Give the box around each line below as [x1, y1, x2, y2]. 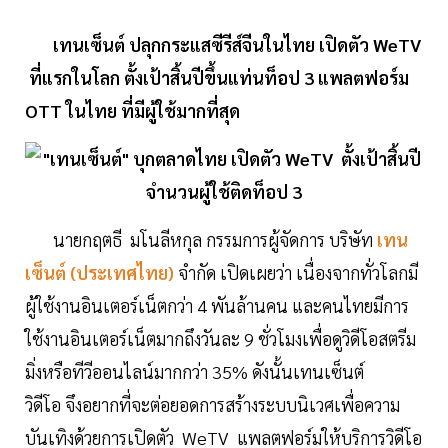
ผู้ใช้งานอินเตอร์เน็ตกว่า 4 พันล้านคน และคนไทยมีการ [25, 294, 409, 318]
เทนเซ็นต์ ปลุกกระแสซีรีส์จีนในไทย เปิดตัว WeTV [33, 33, 421, 57]
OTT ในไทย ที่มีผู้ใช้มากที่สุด [25, 99, 240, 123]
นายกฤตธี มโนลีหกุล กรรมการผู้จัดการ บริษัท [25, 228, 373, 252]
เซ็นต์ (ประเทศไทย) [25, 261, 178, 285]
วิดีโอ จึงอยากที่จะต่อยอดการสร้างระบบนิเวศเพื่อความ [25, 393, 400, 417]
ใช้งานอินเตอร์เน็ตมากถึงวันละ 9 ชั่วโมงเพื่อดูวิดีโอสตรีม [25, 327, 416, 351]
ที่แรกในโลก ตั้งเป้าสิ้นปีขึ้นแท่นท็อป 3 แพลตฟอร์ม [25, 66, 409, 90]
